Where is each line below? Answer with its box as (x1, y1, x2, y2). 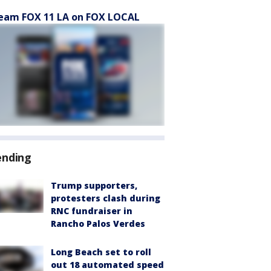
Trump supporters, (51, 180, 137, 191)
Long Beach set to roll (51, 246, 151, 258)
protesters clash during (51, 192, 160, 204)
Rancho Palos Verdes (51, 218, 145, 229)
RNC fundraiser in (51, 205, 132, 217)
